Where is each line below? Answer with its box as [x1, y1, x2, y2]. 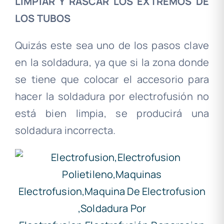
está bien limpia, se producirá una [14, 106, 209, 120]
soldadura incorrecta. [14, 123, 116, 137]
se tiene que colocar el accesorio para [14, 72, 209, 86]
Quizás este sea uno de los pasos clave [14, 38, 209, 52]
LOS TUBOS [14, 11, 71, 25]
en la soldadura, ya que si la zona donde [14, 55, 209, 69]
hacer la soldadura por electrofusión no [14, 89, 209, 103]
